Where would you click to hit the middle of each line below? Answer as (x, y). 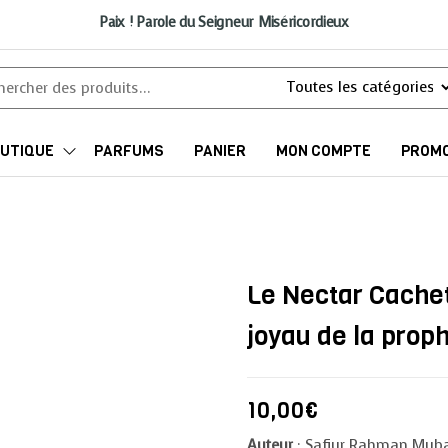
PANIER (220, 150)
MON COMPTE (323, 150)
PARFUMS (129, 150)
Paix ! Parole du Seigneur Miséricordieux (224, 22)
